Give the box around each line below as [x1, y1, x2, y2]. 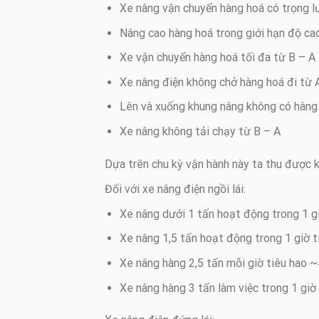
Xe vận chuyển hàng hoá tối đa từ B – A [119, 51, 315, 65]
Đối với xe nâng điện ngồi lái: [105, 182, 246, 196]
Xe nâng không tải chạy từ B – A [119, 124, 281, 138]
